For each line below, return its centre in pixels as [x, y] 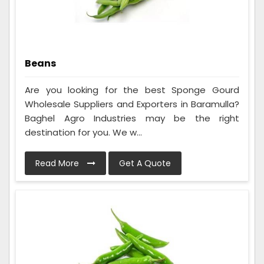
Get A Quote [145, 164]
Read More [58, 164]
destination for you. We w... [83, 133]
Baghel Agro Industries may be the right [132, 118]
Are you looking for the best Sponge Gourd [132, 90]
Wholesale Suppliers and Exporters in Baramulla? [132, 104]
